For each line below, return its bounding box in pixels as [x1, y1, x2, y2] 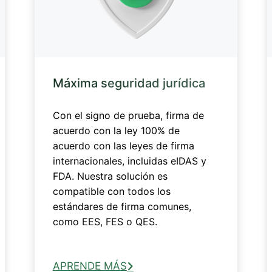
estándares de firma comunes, [52, 200, 191, 212]
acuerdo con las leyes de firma [52, 139, 194, 152]
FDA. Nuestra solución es [52, 169, 168, 182]
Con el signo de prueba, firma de [52, 109, 204, 121]
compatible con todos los [52, 185, 171, 197]
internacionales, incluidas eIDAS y [52, 154, 206, 167]
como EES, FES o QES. [52, 215, 157, 228]
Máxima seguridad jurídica [52, 75, 205, 90]
